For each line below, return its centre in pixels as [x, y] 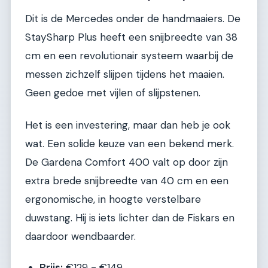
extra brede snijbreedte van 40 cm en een [127, 180]
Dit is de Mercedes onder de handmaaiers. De [133, 19]
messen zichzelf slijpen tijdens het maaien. [125, 74]
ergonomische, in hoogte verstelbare [113, 199]
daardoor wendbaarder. [80, 236]
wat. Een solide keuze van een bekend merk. [130, 143]
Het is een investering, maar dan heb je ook [128, 125]
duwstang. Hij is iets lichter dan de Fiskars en [130, 217]
